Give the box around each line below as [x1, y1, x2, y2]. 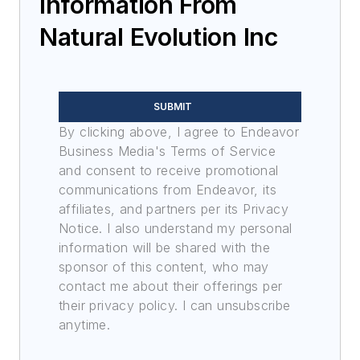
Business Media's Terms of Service [59, 142, 276, 159]
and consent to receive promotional [59, 162, 279, 178]
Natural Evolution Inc [39, 22, 278, 51]
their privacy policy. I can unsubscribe [59, 297, 291, 313]
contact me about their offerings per [59, 277, 283, 294]
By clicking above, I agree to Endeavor [59, 123, 300, 140]
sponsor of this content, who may [59, 258, 269, 275]
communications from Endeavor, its [59, 181, 277, 198]
